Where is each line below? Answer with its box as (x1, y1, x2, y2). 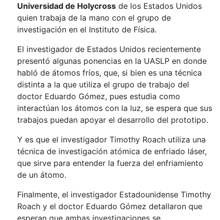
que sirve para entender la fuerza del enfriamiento (17, 158, 203, 168)
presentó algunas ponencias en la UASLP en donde (17, 56, 207, 66)
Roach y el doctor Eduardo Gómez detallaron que (17, 201, 202, 212)
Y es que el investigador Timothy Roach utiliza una (17, 135, 206, 145)
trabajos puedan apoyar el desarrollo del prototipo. (17, 115, 208, 125)
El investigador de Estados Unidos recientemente (17, 44, 201, 55)
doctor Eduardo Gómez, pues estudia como (17, 91, 180, 102)
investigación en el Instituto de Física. (17, 25, 157, 35)
